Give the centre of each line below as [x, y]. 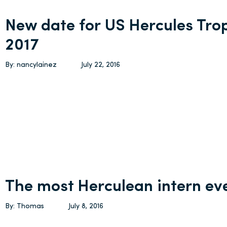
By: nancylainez [31, 65]
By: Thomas [25, 206]
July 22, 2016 [101, 65]
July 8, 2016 [86, 206]
